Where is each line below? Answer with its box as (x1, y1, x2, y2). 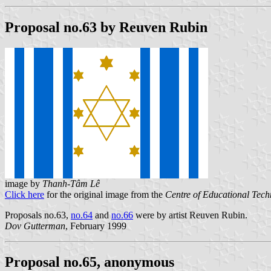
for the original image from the (44, 189, 165, 200)
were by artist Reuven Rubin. (133, 209, 247, 220)
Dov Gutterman (5, 220, 65, 231)
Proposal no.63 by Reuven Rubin (5, 19, 207, 35)
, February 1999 (65, 220, 126, 231)
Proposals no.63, (5, 209, 71, 220)
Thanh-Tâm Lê (42, 178, 100, 189)
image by (5, 178, 42, 189)
